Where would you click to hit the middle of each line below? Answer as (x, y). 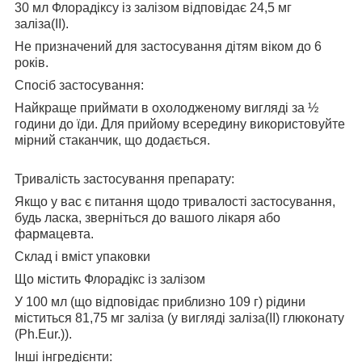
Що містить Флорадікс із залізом (110, 280)
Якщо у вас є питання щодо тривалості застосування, (175, 202)
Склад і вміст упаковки (82, 257)
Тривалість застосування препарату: (124, 179)
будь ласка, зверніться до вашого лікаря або (147, 218)
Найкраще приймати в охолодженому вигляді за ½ (166, 108)
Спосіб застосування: (79, 86)
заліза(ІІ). (42, 24)
